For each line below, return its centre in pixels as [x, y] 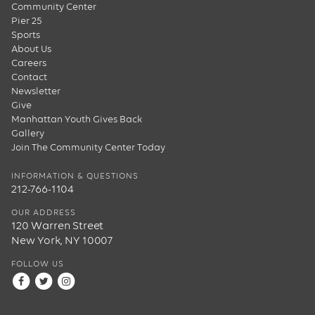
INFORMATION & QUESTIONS [75, 177]
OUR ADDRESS [44, 213]
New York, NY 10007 [62, 241]
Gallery [28, 134]
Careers [29, 64]
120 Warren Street [58, 226]
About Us [31, 50]
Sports [26, 36]
